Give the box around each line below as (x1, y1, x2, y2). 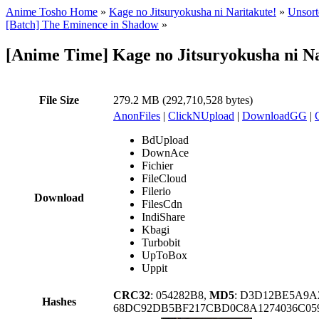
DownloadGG (242, 109, 307, 122)
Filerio (142, 184, 171, 197)
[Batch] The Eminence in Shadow (6, 19, 159, 31)
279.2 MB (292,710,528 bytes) (113, 93, 253, 106)
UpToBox (142, 249, 187, 261)
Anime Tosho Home (6, 6, 98, 18)
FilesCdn (142, 197, 182, 210)
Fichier (142, 159, 173, 172)
